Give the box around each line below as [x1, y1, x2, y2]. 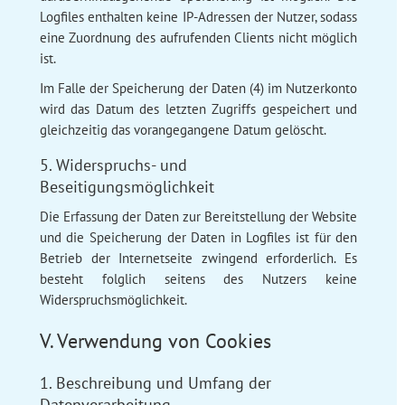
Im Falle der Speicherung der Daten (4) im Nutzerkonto [39, 79, 358, 97]
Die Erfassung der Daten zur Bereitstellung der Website [39, 207, 358, 225]
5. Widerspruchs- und [39, 154, 187, 175]
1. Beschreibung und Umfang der [39, 372, 271, 393]
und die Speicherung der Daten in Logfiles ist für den [39, 228, 358, 246]
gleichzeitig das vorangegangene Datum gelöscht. [39, 120, 326, 138]
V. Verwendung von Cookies [39, 328, 271, 353]
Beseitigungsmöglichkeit [39, 175, 214, 197]
